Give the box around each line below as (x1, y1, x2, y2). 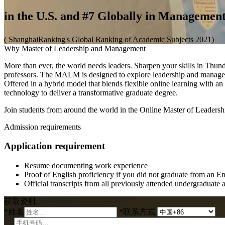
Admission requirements (4, 122, 81, 131)
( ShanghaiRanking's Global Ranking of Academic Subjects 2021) (4, 35, 214, 44)
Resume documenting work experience (24, 161, 148, 170)
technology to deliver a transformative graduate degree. (4, 88, 178, 97)
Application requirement (4, 141, 105, 152)
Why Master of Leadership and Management (4, 44, 146, 53)
